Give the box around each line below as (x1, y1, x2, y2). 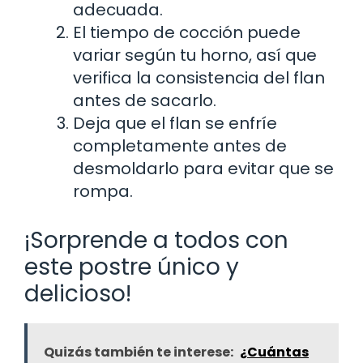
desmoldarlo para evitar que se (73, 156, 334, 180)
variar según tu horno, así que (73, 43, 317, 66)
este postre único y (24, 250, 239, 283)
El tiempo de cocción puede (73, 20, 301, 44)
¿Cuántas (240, 342, 309, 361)
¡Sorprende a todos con (24, 224, 288, 256)
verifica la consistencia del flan (73, 66, 325, 89)
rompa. (73, 179, 133, 203)
